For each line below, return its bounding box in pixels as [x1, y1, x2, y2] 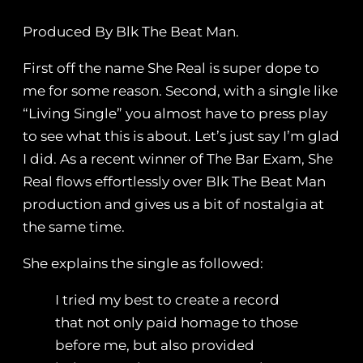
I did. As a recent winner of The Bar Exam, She [23, 151, 333, 168]
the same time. [23, 219, 125, 236]
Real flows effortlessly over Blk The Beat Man [23, 173, 326, 190]
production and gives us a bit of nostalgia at [23, 196, 324, 213]
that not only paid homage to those [55, 314, 298, 331]
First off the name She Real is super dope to [23, 60, 319, 77]
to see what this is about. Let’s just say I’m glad [23, 128, 340, 145]
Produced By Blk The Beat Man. [23, 23, 239, 41]
